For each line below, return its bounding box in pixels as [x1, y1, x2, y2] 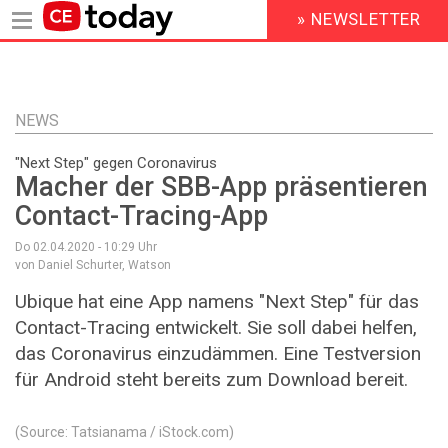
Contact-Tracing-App [15, 200, 268, 233]
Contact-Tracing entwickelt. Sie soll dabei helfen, [15, 316, 417, 340]
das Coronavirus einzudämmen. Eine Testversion [15, 342, 421, 366]
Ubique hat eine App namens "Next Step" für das [15, 290, 419, 314]
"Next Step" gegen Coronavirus [15, 154, 217, 172]
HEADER [250, 18, 311, 38]
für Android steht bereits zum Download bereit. [15, 368, 408, 392]
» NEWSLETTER [297, 9, 422, 30]
